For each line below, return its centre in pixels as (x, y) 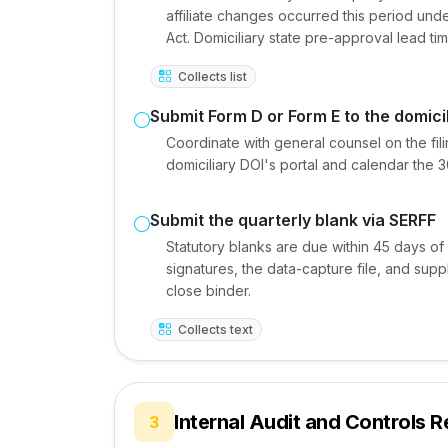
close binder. (208, 290)
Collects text (213, 329)
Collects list (210, 76)
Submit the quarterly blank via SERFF (293, 219)
